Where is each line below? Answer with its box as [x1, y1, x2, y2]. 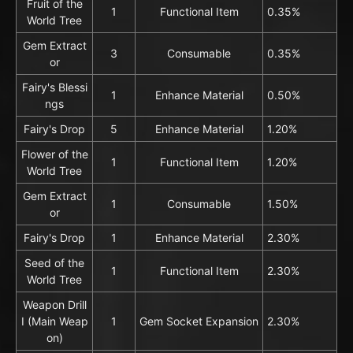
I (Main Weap [20, 314, 88, 328]
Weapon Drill [22, 297, 87, 311]
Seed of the [24, 255, 84, 269]
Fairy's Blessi [21, 80, 87, 94]
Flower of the [20, 147, 88, 161]
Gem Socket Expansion [139, 314, 258, 328]
